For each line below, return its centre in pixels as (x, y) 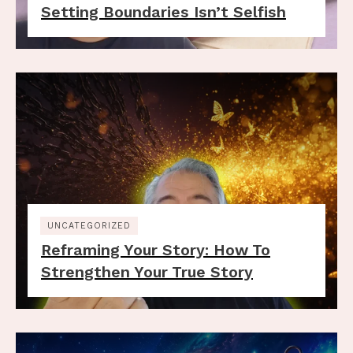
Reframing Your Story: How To (156, 250)
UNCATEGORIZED (89, 225)
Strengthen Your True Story (147, 272)
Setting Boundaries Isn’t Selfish (163, 12)
